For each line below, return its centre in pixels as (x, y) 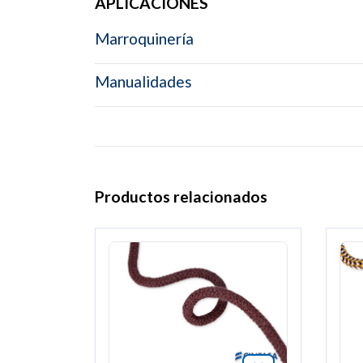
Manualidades (143, 82)
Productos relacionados (181, 197)
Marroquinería (144, 39)
